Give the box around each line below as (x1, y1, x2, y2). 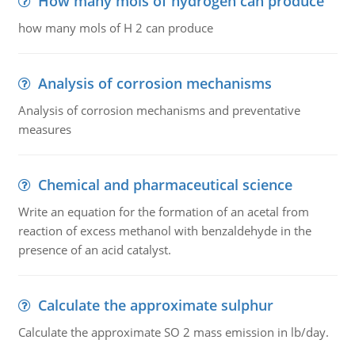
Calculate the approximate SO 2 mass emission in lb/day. (17, 324, 329, 340)
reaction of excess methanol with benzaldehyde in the (17, 223, 311, 239)
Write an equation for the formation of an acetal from (17, 204, 309, 219)
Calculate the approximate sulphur (37, 296, 273, 315)
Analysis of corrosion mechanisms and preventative (17, 102, 300, 118)
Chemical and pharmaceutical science (37, 175, 292, 194)
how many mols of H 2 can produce (17, 20, 213, 36)
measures (17, 121, 71, 137)
